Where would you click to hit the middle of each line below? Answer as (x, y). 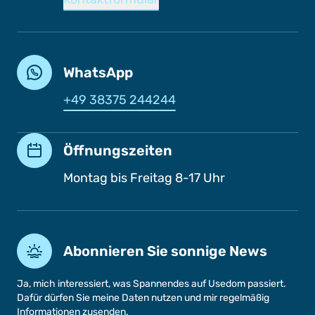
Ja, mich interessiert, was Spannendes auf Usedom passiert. (152, 284)
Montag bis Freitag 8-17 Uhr (144, 178)
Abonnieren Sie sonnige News (165, 251)
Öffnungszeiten (118, 150)
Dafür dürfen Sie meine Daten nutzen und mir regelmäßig (143, 298)
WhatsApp (98, 72)
